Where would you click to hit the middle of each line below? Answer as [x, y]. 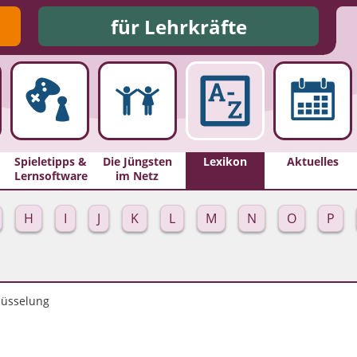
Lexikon [225, 161]
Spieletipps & [50, 161]
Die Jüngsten [137, 161]
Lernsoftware [51, 175]
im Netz [137, 175]
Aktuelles [312, 161]
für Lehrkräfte [178, 26]
